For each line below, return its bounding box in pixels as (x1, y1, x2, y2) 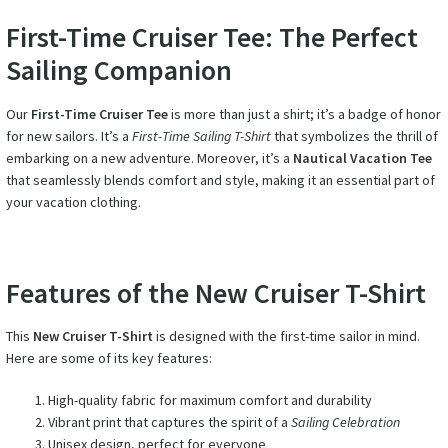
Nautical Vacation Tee (292, 148, 432, 167)
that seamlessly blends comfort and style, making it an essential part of (5, 170, 435, 189)
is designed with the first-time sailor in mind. (152, 326, 420, 345)
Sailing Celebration (290, 412, 400, 431)
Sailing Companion (5, 52, 232, 89)
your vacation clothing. (5, 192, 141, 211)
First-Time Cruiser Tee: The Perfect (5, 19, 418, 56)
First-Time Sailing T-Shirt (131, 126, 271, 145)
